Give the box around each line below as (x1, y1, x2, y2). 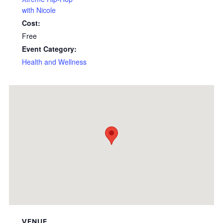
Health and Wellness (22, 56, 87, 67)
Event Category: (22, 43, 77, 54)
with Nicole (22, 4, 56, 15)
